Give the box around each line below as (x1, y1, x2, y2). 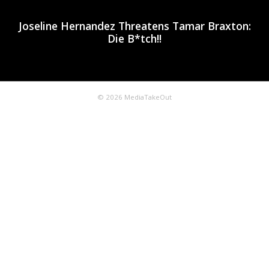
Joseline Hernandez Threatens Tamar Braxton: (18, 19, 251, 33)
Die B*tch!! (107, 31, 162, 46)
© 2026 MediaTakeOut (97, 92, 172, 101)
